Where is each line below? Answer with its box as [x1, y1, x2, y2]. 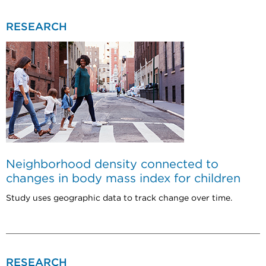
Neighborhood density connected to [6, 158, 218, 170]
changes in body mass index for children [6, 172, 240, 185]
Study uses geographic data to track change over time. [6, 194, 232, 202]
